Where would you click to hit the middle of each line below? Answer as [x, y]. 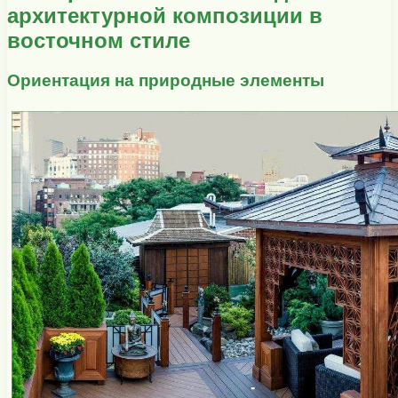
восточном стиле [99, 40]
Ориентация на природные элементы [166, 80]
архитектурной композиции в [165, 15]
